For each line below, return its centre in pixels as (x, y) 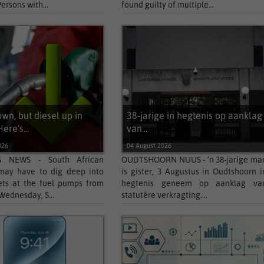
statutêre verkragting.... (165, 195)
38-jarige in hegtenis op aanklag (194, 115)
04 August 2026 (149, 146)
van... (137, 128)
